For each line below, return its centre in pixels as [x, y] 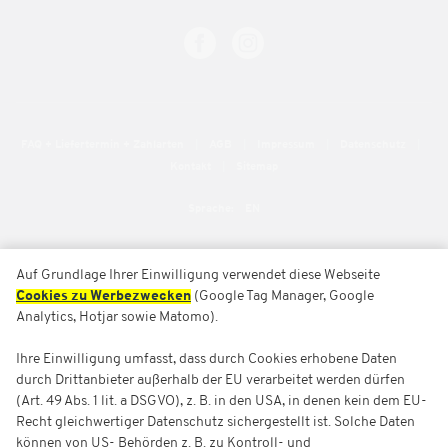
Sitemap [257, 167]
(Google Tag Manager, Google [282, 296]
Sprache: [211, 209]
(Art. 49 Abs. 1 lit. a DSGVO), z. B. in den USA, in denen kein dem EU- [221, 401]
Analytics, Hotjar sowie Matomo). [117, 317]
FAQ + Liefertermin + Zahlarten [103, 145]
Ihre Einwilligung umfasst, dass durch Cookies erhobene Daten [206, 359]
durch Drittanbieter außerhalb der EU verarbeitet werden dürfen [210, 380]
